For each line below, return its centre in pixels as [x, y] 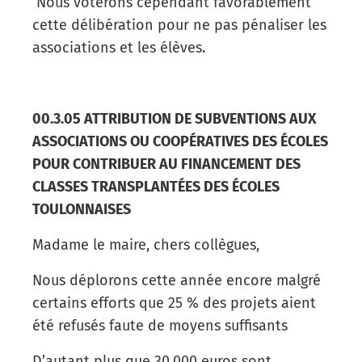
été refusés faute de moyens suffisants [160, 325]
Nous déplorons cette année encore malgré [177, 280]
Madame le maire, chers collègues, [146, 244]
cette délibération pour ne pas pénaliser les [179, 25]
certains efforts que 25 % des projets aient [174, 303]
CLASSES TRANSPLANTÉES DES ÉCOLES [156, 186]
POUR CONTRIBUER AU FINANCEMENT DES [166, 164]
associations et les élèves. [119, 47]
